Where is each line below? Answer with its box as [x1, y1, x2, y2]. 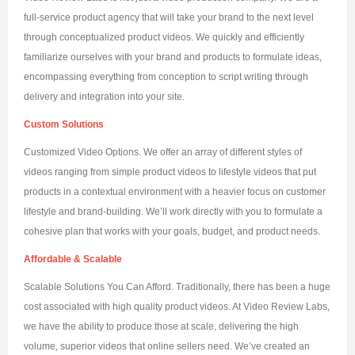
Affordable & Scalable [24, 254, 122, 265]
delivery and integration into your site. [24, 91, 185, 103]
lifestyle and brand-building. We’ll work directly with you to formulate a [24, 206, 323, 218]
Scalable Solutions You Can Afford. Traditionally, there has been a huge [24, 281, 330, 293]
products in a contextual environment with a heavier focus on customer [24, 186, 326, 198]
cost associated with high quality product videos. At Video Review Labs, [24, 301, 330, 313]
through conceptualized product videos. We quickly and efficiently [24, 32, 304, 44]
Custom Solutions [24, 119, 104, 131]
